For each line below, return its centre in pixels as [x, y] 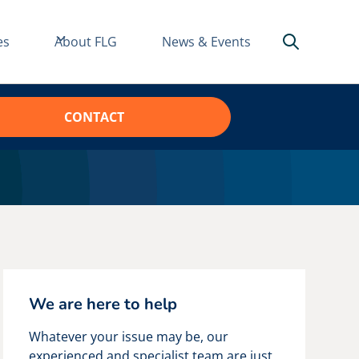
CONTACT [94, 117]
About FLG [85, 42]
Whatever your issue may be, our [129, 337]
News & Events [206, 42]
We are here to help [103, 304]
